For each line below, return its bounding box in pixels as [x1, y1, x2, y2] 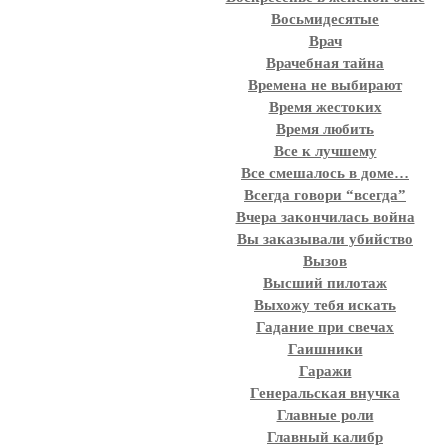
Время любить [276, 121, 374, 137]
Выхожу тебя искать [254, 297, 396, 313]
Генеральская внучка [250, 385, 400, 401]
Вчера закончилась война [235, 209, 415, 225]
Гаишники [287, 341, 363, 357]
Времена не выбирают [248, 77, 402, 93]
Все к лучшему [273, 143, 377, 159]
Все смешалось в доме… [241, 165, 409, 181]
